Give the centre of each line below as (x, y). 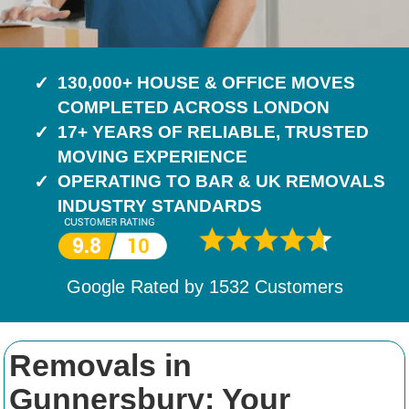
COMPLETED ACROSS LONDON (194, 107)
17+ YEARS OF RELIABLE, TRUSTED (213, 132)
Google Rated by (137, 287)
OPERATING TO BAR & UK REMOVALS (221, 181)
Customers (296, 287)
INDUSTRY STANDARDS (160, 206)
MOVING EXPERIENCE (152, 157)
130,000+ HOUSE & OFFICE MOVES (206, 83)
